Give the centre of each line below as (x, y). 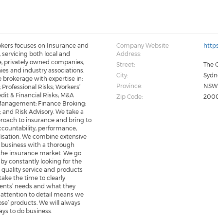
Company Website (142, 45)
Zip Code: (129, 97)
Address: (128, 54)
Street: (125, 64)
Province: (129, 86)
